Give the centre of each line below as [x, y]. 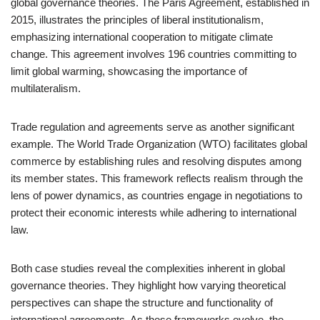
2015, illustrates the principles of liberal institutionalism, [137, 20]
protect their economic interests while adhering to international [154, 212]
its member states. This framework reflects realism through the [157, 178]
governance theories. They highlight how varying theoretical [148, 285]
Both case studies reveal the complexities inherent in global [148, 268]
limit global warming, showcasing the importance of [129, 71]
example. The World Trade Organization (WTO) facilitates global [159, 144]
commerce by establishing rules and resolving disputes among [156, 161]
